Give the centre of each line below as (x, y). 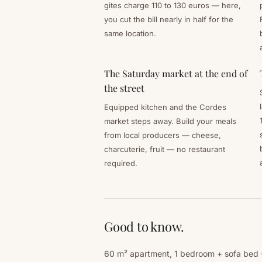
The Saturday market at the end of (176, 73)
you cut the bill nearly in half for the (169, 19)
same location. (130, 33)
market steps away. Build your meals (170, 121)
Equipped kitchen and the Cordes (165, 107)
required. (121, 163)
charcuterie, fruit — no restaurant (165, 149)
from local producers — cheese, (163, 135)
